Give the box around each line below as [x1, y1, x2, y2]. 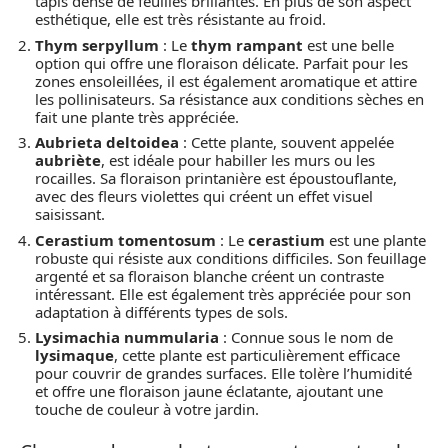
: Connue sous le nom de [219, 327, 393, 347]
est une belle [303, 34, 394, 55]
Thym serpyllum [35, 34, 159, 55]
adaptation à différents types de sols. [35, 301, 288, 322]
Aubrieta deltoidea [35, 132, 179, 152]
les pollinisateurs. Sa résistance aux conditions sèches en [35, 88, 424, 109]
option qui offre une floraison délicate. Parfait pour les [35, 52, 408, 73]
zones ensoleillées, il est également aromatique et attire [35, 70, 417, 91]
